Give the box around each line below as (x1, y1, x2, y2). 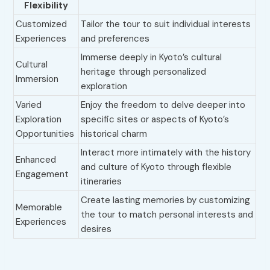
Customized (16, 18, 67, 31)
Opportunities (16, 128, 75, 140)
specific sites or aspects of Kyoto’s (81, 113, 230, 126)
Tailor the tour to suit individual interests (81, 18, 251, 31)
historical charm (81, 128, 148, 140)
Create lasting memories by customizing (81, 194, 251, 207)
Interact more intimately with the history (81, 146, 251, 159)
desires (81, 223, 112, 236)
